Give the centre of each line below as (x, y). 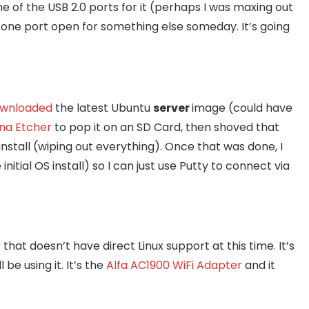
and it (259, 266)
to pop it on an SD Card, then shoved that (166, 128)
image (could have (242, 108)
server (172, 108)
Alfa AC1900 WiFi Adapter (174, 266)
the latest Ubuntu (103, 108)
